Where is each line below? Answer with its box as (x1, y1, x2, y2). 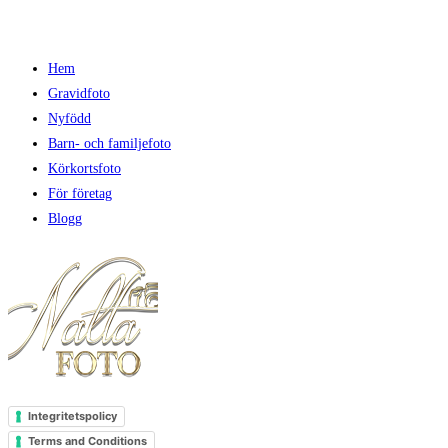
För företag (48, 185, 112, 201)
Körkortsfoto (48, 160, 121, 176)
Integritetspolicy (28, 408, 117, 423)
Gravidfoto (48, 85, 110, 101)
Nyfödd (48, 110, 91, 126)
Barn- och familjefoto (48, 135, 171, 151)
